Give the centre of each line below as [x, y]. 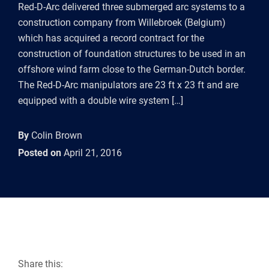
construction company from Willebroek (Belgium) [122, 23]
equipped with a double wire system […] [101, 101]
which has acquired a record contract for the [111, 38]
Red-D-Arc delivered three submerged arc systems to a [131, 7]
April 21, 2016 [92, 153]
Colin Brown [56, 135]
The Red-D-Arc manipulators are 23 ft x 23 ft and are [128, 85]
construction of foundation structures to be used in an [132, 54]
